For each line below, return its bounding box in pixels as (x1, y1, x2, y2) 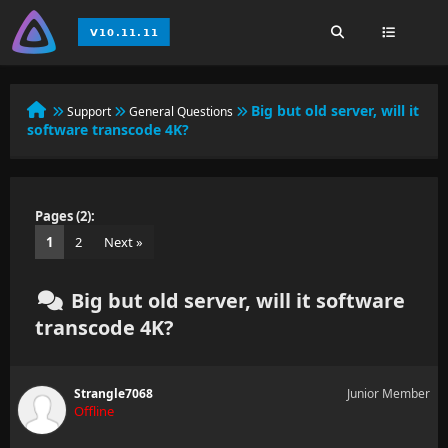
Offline (74, 402, 114, 420)
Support (67, 103, 111, 120)
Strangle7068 (74, 385, 153, 402)
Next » (104, 233, 143, 251)
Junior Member (347, 385, 430, 402)
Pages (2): (35, 207, 95, 225)
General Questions (129, 103, 233, 120)
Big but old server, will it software (66, 287, 405, 314)
